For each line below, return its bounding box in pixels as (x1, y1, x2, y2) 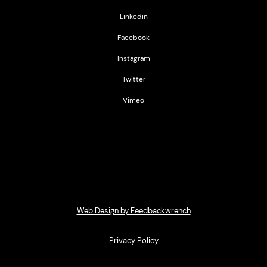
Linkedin (119, 12, 148, 21)
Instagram (117, 54, 150, 63)
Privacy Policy (108, 235, 159, 246)
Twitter (122, 74, 145, 84)
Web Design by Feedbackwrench (76, 206, 191, 216)
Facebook (117, 33, 150, 42)
